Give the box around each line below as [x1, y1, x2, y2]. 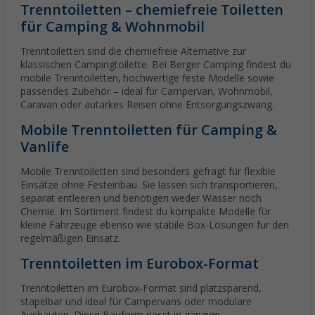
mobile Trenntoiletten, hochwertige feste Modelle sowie [20, 72, 274, 84]
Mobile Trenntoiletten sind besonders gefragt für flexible [20, 166, 276, 178]
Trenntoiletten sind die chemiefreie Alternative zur [20, 46, 246, 58]
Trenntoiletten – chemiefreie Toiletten [20, 1, 283, 19]
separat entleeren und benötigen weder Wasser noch [20, 193, 262, 205]
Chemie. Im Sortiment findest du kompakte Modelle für [20, 206, 271, 218]
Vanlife [20, 139, 69, 156]
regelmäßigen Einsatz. [20, 233, 120, 245]
